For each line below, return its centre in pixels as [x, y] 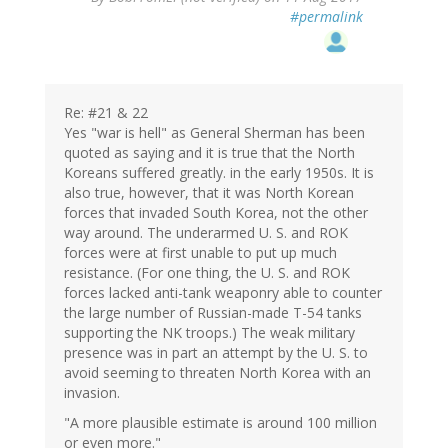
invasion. [92, 393]
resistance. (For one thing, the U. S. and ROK [207, 273]
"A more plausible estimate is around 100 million [220, 423]
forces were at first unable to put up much [200, 253]
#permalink [326, 17]
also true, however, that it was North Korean [209, 193]
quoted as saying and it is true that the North [209, 153]
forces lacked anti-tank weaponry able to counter [223, 293]
